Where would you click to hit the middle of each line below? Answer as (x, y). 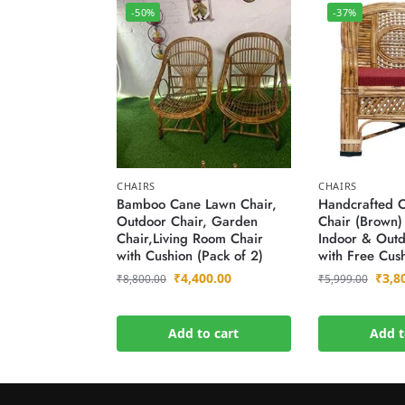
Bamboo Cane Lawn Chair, (196, 205)
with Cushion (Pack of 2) (189, 256)
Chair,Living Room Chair (189, 239)
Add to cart (204, 334)
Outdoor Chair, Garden (187, 222)
